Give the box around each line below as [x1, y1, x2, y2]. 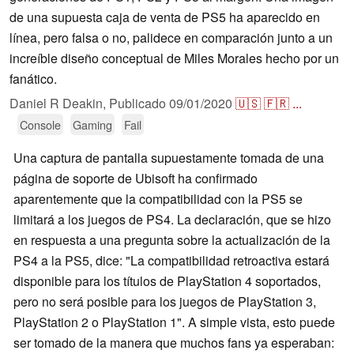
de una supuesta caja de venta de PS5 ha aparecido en [9, 8, 320, 27]
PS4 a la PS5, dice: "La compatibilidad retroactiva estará [13, 251, 330, 270]
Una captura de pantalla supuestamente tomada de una [13, 149, 324, 168]
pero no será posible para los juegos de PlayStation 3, [13, 292, 316, 311]
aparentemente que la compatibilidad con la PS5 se [13, 190, 303, 209]
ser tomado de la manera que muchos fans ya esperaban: [13, 333, 334, 352]
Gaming [73, 116, 112, 134]
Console [20, 116, 61, 134]
